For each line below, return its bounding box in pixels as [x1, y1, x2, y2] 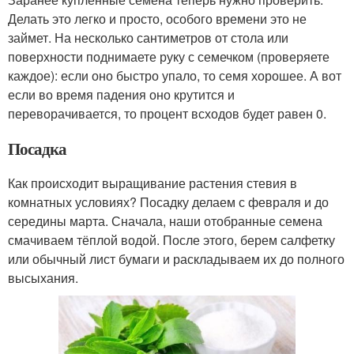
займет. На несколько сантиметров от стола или [8, 28, 288, 47]
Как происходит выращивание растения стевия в [8, 173, 297, 192]
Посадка [8, 136, 66, 160]
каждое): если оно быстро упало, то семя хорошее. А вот [8, 66, 341, 85]
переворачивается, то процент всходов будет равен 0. [8, 104, 326, 122]
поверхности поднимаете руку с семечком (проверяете [8, 47, 330, 66]
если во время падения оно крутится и [8, 85, 235, 104]
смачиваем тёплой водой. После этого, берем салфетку [8, 230, 335, 249]
